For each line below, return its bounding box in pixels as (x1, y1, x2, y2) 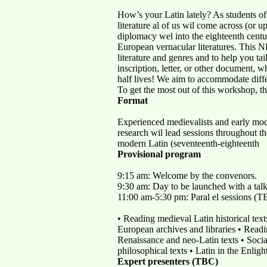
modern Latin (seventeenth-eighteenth (117, 138, 259, 148)
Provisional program (117, 148, 201, 159)
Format (117, 95, 148, 105)
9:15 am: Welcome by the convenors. (117, 170, 257, 181)
